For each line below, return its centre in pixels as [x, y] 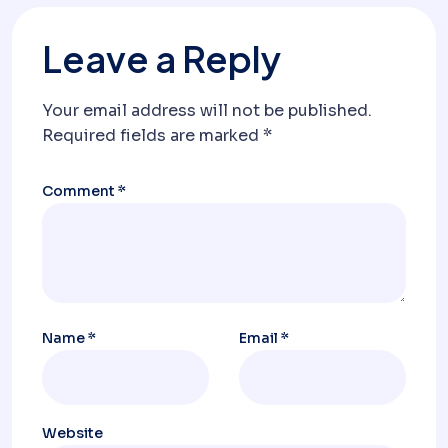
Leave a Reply [161, 58]
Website [72, 432]
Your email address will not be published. [207, 110]
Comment [80, 190]
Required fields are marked [152, 135]
